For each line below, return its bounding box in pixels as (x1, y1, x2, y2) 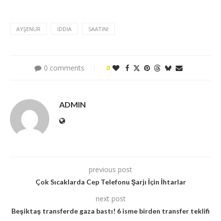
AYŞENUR (16, 25, 40, 33)
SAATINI (88, 25, 109, 33)
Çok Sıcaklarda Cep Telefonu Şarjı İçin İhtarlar (35, 178, 186, 186)
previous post (89, 165, 132, 175)
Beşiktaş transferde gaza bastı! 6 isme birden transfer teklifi (11, 207, 210, 216)
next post (95, 194, 126, 204)
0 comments (44, 63, 84, 73)
